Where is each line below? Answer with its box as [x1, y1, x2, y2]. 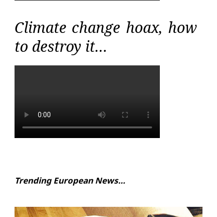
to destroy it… [15, 36, 108, 56]
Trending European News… [15, 174, 125, 186]
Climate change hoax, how [15, 17, 197, 37]
